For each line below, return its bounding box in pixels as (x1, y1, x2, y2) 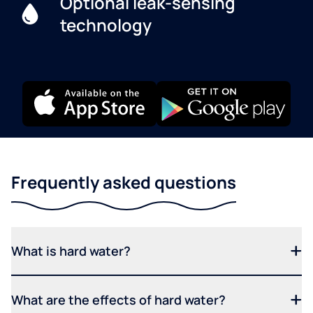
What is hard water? (11, 242, 131, 259)
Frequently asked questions (11, 170, 236, 194)
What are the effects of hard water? (11, 291, 226, 308)
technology (59, 13, 152, 36)
